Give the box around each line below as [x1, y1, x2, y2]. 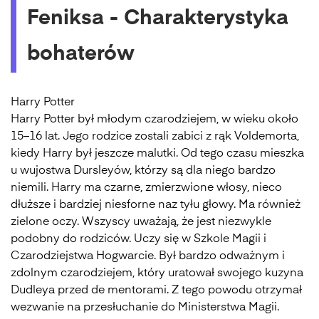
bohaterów [27, 44, 135, 65]
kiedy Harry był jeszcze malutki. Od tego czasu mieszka [11, 148, 304, 159]
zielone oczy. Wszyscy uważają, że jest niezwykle [11, 216, 271, 228]
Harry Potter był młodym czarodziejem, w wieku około [11, 114, 298, 125]
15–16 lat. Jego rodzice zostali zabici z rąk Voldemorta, [11, 131, 299, 142]
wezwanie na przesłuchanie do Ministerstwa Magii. [11, 302, 279, 313]
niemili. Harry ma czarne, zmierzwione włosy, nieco [11, 182, 282, 194]
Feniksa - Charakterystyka [27, 9, 288, 29]
